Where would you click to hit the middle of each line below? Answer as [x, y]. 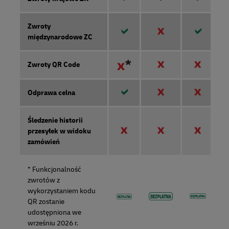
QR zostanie [46, 202]
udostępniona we [54, 213]
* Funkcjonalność [54, 170]
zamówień [44, 142]
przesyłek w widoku [59, 131]
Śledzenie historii [55, 121]
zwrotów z [44, 180]
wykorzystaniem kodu [62, 191]
